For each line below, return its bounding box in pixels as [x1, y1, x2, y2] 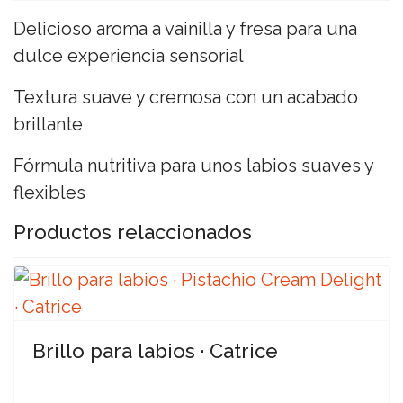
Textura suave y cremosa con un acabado [13, 86, 358, 108]
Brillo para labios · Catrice [32, 339, 278, 363]
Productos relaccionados [13, 220, 252, 244]
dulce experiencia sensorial [13, 45, 244, 67]
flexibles [13, 182, 85, 203]
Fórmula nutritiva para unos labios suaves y [13, 155, 373, 176]
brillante [13, 113, 83, 135]
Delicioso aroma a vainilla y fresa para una [13, 18, 357, 40]
